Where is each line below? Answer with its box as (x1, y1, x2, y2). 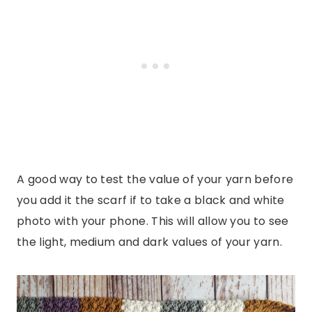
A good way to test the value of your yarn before (17, 171, 294, 187)
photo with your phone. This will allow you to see (17, 212, 289, 229)
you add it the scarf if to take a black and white (17, 192, 285, 208)
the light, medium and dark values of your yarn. (17, 233, 283, 250)
